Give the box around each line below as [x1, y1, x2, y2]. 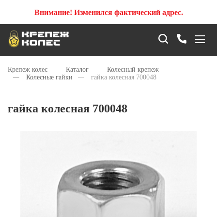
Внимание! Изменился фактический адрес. [34, 8, 183, 16]
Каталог [66, 66, 89, 73]
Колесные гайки [26, 74, 73, 81]
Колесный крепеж [107, 66, 159, 73]
